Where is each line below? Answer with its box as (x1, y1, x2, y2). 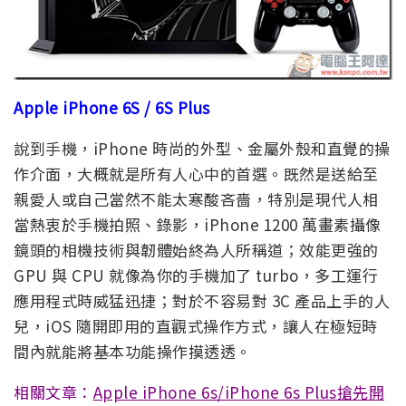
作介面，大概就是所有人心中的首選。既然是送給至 (14, 161, 379, 185)
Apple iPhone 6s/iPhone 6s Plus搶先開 (92, 380, 384, 403)
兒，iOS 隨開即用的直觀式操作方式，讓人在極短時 (14, 314, 378, 337)
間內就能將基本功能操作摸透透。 (14, 339, 252, 362)
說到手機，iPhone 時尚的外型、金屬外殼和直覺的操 (14, 136, 391, 159)
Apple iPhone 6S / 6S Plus (14, 95, 210, 119)
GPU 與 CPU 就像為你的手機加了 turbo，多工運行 (14, 263, 378, 286)
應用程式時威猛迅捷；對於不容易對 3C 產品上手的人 (14, 288, 390, 312)
